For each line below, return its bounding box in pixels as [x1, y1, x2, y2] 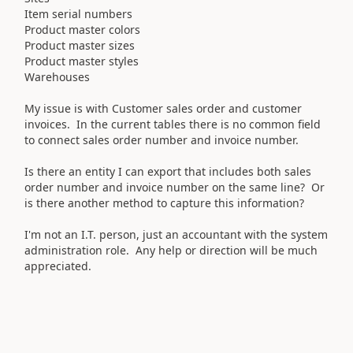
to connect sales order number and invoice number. [24, 132, 299, 147]
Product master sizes [24, 37, 135, 53]
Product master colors [24, 21, 140, 37]
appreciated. [24, 258, 95, 273]
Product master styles [24, 53, 139, 69]
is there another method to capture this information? [24, 195, 304, 210]
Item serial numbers [24, 6, 132, 21]
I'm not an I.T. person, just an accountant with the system [24, 226, 328, 242]
